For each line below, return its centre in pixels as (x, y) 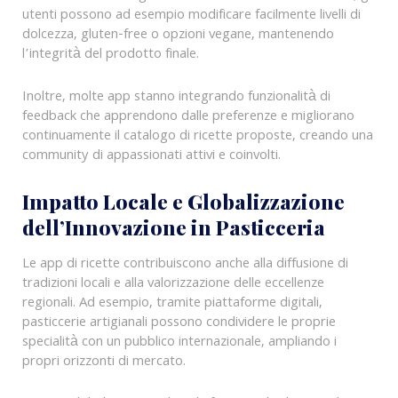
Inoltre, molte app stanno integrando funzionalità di (176, 97)
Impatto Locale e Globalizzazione (183, 202)
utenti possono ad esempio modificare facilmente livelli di (191, 16)
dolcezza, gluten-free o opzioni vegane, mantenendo (178, 36)
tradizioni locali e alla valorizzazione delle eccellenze (173, 284)
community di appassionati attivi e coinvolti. (151, 156)
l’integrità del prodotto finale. (110, 56)
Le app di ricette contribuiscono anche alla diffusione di (185, 264)
